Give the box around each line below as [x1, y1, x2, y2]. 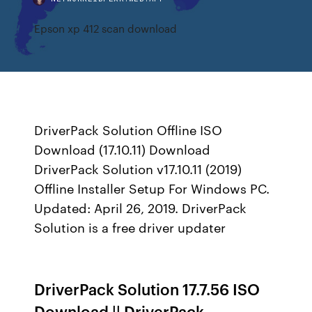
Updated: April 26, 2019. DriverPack [34, 198, 247, 217]
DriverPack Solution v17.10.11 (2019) [34, 159, 242, 178]
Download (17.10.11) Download [34, 140, 211, 158]
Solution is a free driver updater [34, 218, 230, 236]
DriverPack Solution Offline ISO [34, 120, 223, 139]
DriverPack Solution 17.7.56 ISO [34, 278, 260, 299]
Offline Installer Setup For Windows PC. [34, 179, 270, 197]
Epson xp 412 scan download [34, 21, 178, 36]
